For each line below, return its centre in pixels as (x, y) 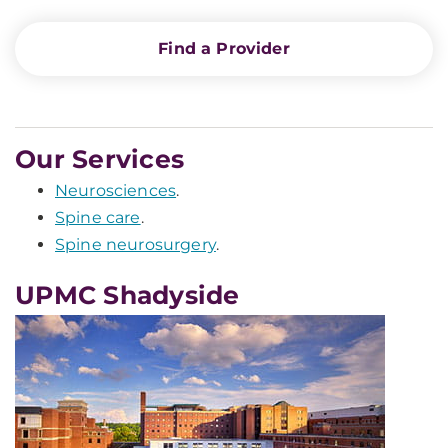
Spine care (98, 217)
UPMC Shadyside (127, 295)
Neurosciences (116, 190)
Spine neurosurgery (135, 244)
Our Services (99, 159)
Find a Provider (224, 48)
